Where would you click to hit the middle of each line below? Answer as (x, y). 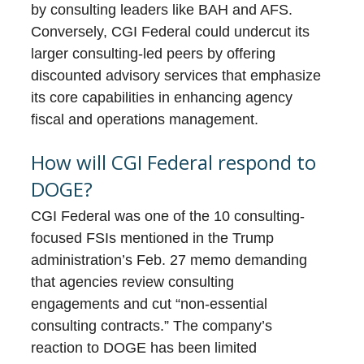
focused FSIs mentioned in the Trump (153, 238)
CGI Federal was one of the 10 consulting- (168, 217)
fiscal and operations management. (145, 120)
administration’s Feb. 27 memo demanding (169, 260)
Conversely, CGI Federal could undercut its (171, 32)
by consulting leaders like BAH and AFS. (162, 10)
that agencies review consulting (133, 282)
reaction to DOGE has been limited (144, 348)
